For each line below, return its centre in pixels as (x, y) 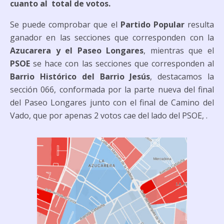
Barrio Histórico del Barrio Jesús (80, 76)
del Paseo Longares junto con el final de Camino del (112, 102)
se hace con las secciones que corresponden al (122, 63)
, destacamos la (182, 76)
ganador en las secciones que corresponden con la (112, 37)
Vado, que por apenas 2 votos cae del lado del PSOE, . (109, 115)
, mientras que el (179, 50)
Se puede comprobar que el (65, 24)
